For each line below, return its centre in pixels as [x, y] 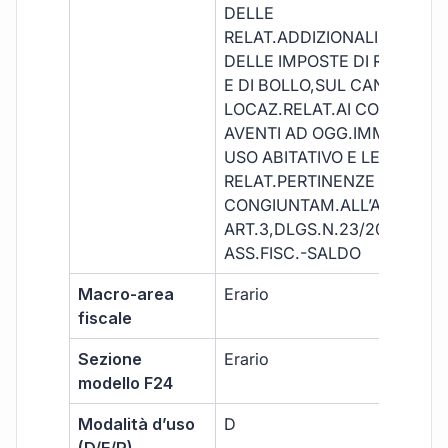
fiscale [105, 318]
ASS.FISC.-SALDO [293, 253]
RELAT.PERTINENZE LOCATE [333, 181]
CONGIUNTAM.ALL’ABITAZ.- [331, 205]
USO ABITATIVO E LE [302, 157]
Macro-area [126, 294]
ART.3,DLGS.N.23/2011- [315, 229]
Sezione [110, 359]
